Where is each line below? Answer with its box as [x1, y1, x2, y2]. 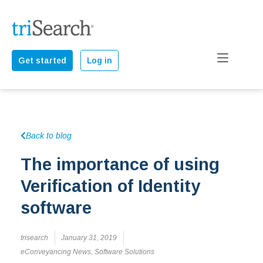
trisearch [21, 234, 48, 242]
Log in [87, 56, 112, 66]
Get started [18, 56, 66, 66]
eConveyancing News [21, 248, 91, 257]
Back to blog [26, 131, 72, 141]
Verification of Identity [21, 177, 200, 196]
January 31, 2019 [61, 234, 117, 242]
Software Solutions [95, 248, 154, 257]
